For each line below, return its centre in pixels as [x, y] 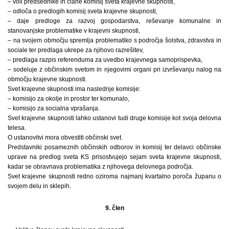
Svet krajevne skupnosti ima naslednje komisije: [74, 89]
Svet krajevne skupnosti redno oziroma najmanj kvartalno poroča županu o [114, 176]
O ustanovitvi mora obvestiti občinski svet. [65, 137]
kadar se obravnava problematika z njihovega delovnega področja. [100, 166]
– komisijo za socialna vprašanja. [54, 108]
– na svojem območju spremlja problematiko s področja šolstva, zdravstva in [114, 40]
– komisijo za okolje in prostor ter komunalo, [68, 98]
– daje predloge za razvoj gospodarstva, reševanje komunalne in [114, 21]
